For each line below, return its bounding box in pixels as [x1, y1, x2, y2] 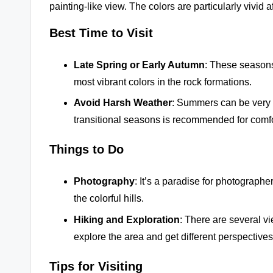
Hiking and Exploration [74, 214, 180, 225]
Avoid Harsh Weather [74, 97, 172, 108]
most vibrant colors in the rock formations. [74, 76, 252, 87]
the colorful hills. [74, 193, 144, 204]
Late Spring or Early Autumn [74, 59, 205, 70]
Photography [74, 176, 135, 187]
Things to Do [49, 143, 124, 157]
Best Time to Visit [49, 26, 153, 40]
